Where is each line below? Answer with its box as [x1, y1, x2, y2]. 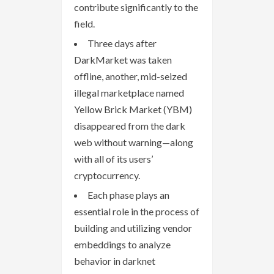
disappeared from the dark [74, 119, 185, 131]
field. [74, 17, 95, 29]
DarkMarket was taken [74, 53, 172, 65]
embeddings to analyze [74, 238, 171, 250]
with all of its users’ [74, 152, 153, 165]
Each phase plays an [87, 188, 169, 201]
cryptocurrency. [74, 169, 140, 181]
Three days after [87, 37, 157, 49]
